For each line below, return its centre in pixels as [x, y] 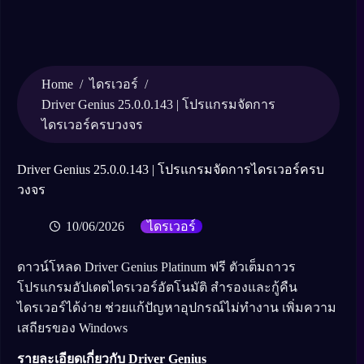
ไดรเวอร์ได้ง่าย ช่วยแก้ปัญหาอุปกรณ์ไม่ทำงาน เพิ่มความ [177, 308]
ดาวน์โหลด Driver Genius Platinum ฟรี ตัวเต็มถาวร [156, 267]
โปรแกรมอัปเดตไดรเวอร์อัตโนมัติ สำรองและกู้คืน [157, 288]
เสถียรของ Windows [72, 328]
